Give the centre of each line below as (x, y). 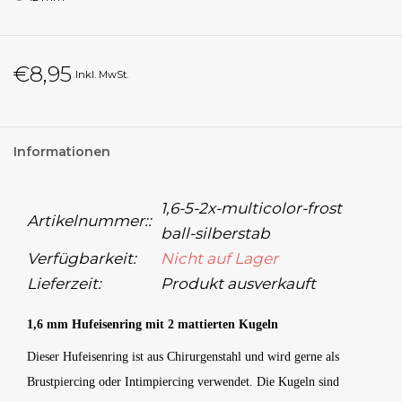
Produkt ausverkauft (238, 284)
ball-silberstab (215, 234)
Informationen (62, 152)
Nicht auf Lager (219, 259)
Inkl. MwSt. (102, 74)
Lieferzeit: (64, 284)
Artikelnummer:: (89, 221)
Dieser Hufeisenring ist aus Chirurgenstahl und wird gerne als (183, 357)
